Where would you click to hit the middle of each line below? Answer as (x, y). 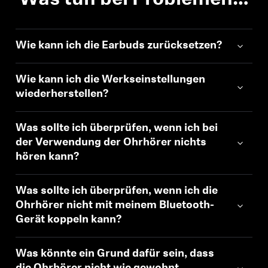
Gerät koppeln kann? (69, 220)
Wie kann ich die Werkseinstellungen (111, 80)
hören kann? (48, 157)
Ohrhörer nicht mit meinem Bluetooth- (115, 205)
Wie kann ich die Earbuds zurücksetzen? (119, 46)
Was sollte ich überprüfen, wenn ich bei (117, 128)
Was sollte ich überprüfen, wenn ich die (117, 191)
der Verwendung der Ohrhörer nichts (111, 143)
